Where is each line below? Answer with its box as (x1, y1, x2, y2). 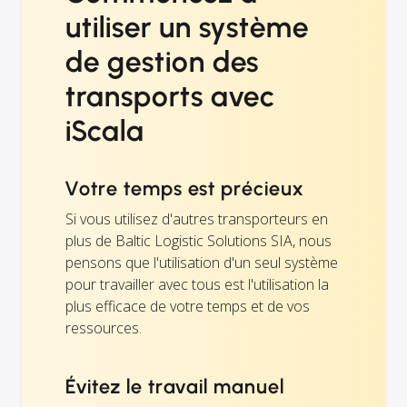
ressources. (65, 317, 142, 338)
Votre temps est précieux (65, 175, 304, 201)
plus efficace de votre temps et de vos (65, 295, 310, 316)
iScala (65, 113, 144, 148)
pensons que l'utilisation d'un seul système (65, 252, 338, 273)
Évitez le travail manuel (65, 373, 285, 399)
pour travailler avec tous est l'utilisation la (65, 273, 329, 294)
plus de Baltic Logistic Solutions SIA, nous (65, 230, 332, 251)
